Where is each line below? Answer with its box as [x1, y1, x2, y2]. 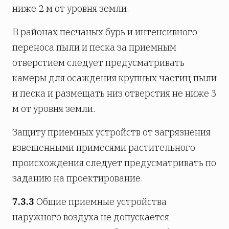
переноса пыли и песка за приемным [12, 41, 176, 53]
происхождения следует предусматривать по [12, 156, 216, 169]
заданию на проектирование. [12, 172, 143, 184]
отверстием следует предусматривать [12, 56, 185, 68]
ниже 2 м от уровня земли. [12, 2, 129, 14]
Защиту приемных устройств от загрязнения [12, 126, 211, 138]
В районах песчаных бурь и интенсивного [12, 26, 197, 38]
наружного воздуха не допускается [12, 211, 169, 223]
